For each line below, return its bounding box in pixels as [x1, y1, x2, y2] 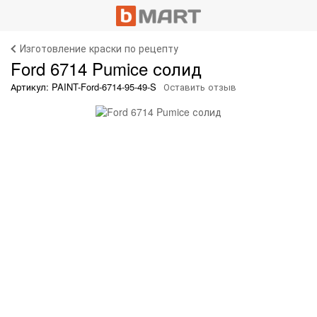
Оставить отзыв [163, 80, 236, 93]
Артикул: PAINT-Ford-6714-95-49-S [11, 80, 156, 93]
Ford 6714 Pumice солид [11, 56, 202, 81]
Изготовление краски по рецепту [20, 41, 178, 55]
